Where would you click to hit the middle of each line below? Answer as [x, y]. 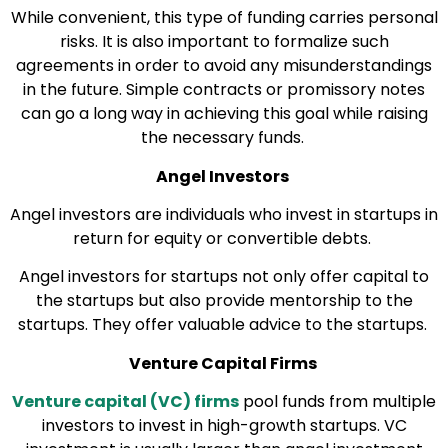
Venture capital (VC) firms [125, 402]
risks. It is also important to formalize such [224, 42]
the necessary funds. [222, 138]
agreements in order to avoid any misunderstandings [224, 66]
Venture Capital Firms [224, 363]
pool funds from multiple [337, 402]
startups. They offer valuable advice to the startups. [222, 325]
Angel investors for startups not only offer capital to [224, 277]
